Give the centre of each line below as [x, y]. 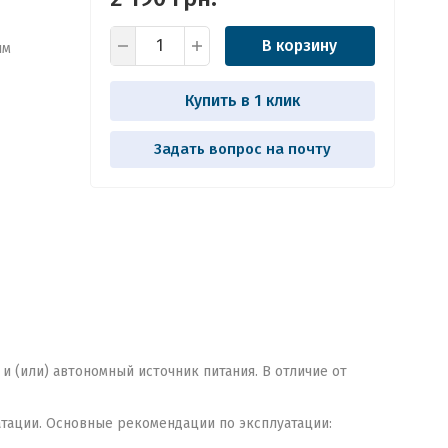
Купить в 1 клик [242, 100]
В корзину [299, 45]
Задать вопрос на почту [242, 149]
